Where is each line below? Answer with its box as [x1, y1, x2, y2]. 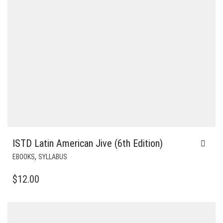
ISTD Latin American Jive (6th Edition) [12, 137, 163, 149]
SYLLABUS [38, 152, 67, 161]
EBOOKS [12, 152, 35, 161]
